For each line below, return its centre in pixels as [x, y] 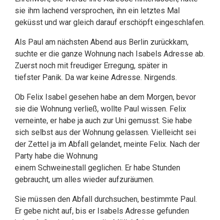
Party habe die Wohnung [56, 156]
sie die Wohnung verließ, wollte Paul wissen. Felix [100, 109]
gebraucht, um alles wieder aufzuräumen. [84, 179]
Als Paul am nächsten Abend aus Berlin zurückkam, [102, 42]
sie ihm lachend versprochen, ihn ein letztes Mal [97, 11]
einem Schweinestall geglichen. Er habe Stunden [97, 168]
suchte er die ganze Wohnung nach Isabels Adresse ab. [110, 54]
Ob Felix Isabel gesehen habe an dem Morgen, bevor [105, 97]
